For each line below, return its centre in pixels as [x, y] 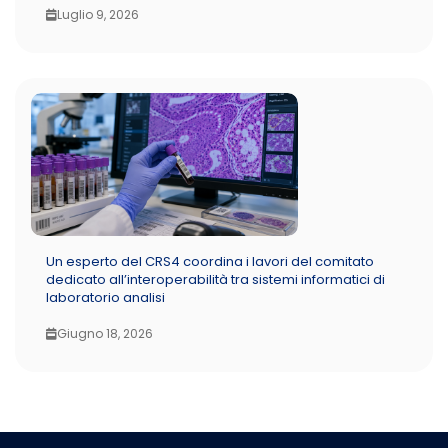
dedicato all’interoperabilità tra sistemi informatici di [215, 279]
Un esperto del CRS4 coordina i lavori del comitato [210, 261]
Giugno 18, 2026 [105, 333]
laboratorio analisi [105, 297]
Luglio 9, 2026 [98, 14]
